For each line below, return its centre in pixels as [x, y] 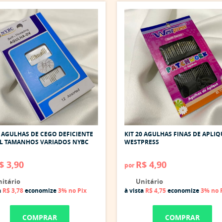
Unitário [148, 181]
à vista [135, 190]
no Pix [78, 190]
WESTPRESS [141, 142]
